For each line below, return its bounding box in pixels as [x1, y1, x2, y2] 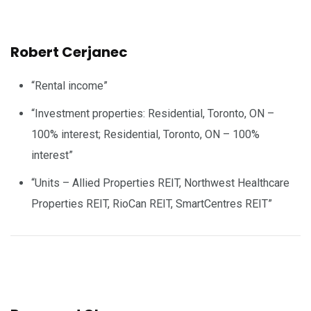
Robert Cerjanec [10, 42, 128, 62]
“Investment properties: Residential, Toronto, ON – [31, 106, 274, 120]
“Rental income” [31, 78, 108, 92]
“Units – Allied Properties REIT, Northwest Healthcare [31, 176, 289, 190]
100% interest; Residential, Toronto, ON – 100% [31, 127, 260, 141]
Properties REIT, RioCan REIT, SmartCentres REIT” [31, 196, 272, 210]
